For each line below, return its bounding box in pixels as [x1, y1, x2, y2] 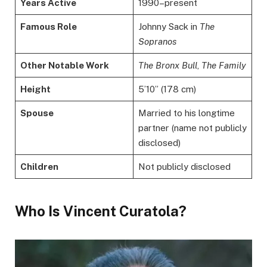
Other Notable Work [20, 60, 109, 71]
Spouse [20, 108, 54, 119]
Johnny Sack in [138, 21, 200, 32]
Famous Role [20, 21, 77, 32]
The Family [201, 60, 246, 71]
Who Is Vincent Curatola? [15, 202, 187, 219]
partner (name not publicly [138, 123, 247, 133]
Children [20, 162, 58, 172]
